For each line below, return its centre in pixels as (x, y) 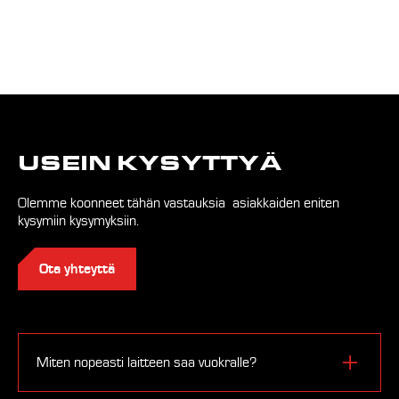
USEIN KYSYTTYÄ (150, 163)
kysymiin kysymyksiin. (78, 220)
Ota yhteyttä (77, 269)
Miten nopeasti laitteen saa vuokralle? (147, 362)
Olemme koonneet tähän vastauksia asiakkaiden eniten (179, 203)
